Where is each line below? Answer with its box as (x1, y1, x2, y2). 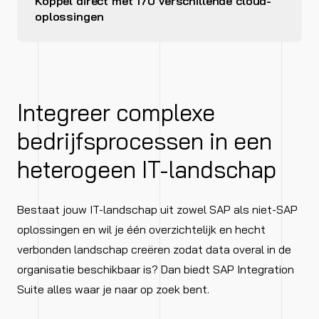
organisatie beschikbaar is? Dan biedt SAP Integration (17, 262, 294, 277)
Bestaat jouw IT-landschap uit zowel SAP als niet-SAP (17, 202, 298, 217)
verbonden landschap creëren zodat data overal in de (17, 242, 291, 257)
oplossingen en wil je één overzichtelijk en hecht (17, 222, 266, 237)
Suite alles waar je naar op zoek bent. (17, 282, 209, 297)
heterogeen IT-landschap (17, 155, 276, 184)
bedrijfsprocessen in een (17, 127, 272, 156)
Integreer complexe (17, 98, 215, 127)
